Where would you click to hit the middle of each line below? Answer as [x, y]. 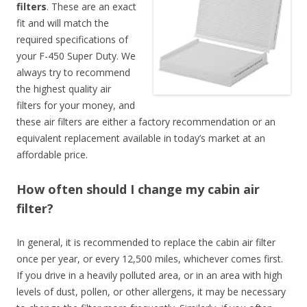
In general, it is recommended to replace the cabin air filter [146, 242]
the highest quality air [64, 88]
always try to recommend [73, 72]
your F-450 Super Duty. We [76, 56]
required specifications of [72, 39]
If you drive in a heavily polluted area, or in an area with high [149, 275]
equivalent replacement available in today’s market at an [141, 138]
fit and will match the [63, 23]
